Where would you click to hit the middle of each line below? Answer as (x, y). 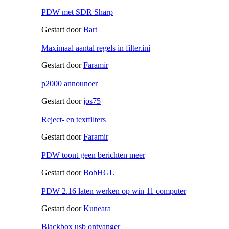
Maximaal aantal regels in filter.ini (96, 48)
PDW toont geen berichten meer (93, 155)
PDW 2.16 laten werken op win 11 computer (114, 191)
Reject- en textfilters (74, 119)
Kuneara (97, 208)
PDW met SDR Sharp (77, 12)
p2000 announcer (70, 83)
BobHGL (99, 172)
